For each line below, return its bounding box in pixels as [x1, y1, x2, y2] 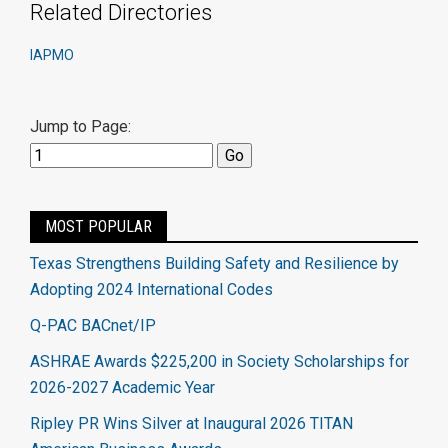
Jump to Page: [30, 117, 131, 136]
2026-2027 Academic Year [30, 378, 215, 397]
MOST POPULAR [45, 217, 152, 236]
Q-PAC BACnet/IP [30, 316, 156, 335]
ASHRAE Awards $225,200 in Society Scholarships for [30, 352, 409, 371]
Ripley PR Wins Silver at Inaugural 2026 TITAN [30, 414, 353, 433]
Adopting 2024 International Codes [30, 280, 273, 299]
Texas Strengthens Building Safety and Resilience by [30, 254, 399, 273]
